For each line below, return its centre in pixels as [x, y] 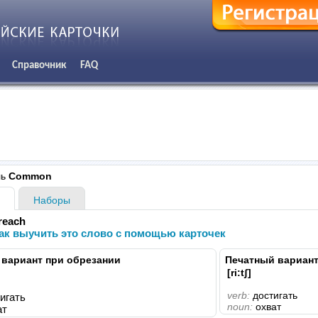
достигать [274, 295]
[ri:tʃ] [239, 273]
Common [29, 176]
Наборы [52, 200]
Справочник [39, 65]
